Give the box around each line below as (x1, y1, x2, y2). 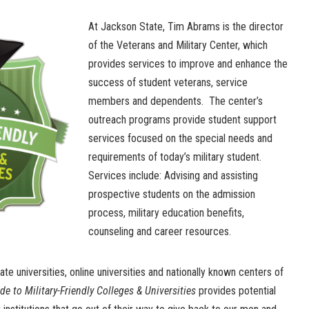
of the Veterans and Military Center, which (88, 39, 268, 52)
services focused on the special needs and (88, 132, 272, 146)
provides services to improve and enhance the (88, 57, 288, 71)
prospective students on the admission (88, 188, 255, 201)
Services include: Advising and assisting (88, 169, 261, 183)
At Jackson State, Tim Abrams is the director (88, 20, 283, 34)
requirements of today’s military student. (88, 150, 264, 164)
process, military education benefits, (88, 206, 244, 220)
